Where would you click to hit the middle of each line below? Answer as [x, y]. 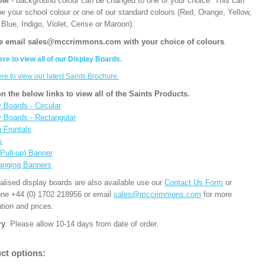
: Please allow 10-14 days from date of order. [83, 224]
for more [216, 194]
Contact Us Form [194, 182]
